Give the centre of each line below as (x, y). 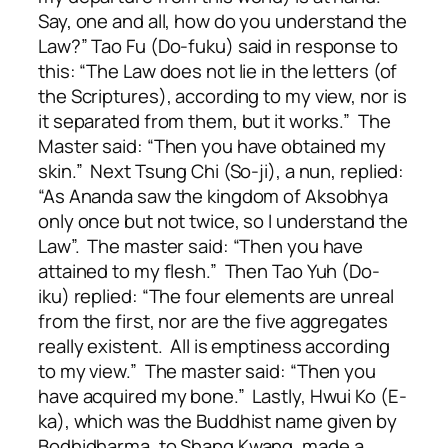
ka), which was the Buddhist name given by (217, 421)
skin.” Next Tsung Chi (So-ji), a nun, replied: (221, 171)
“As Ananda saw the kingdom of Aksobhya (213, 196)
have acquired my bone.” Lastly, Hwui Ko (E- (222, 396)
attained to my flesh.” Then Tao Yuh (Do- (209, 271)
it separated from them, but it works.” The (214, 121)
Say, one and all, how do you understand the (222, 21)
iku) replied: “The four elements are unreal (216, 296)
